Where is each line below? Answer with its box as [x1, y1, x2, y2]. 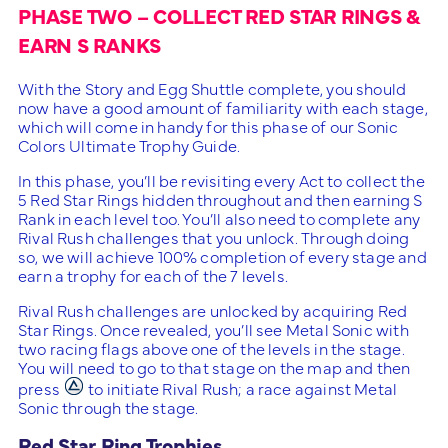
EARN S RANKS [18, 30, 161, 58]
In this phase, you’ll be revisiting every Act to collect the [18, 168, 425, 191]
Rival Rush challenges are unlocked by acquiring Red [18, 298, 408, 321]
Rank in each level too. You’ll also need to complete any [18, 206, 421, 229]
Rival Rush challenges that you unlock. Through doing [18, 225, 410, 248]
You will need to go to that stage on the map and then [18, 355, 411, 378]
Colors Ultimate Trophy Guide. [18, 133, 241, 156]
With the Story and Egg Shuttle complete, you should [18, 76, 407, 99]
